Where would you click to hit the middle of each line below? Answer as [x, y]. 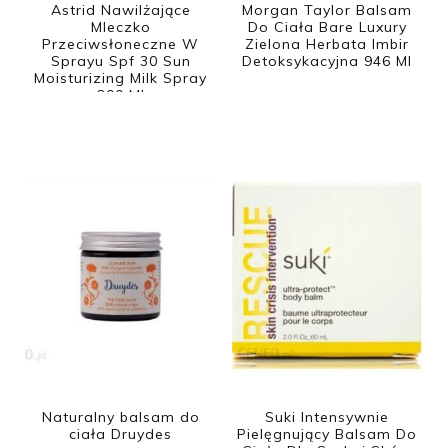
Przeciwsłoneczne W [121, 43]
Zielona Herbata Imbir [327, 43]
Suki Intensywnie [327, 417]
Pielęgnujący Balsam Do [327, 434]
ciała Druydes [121, 434]
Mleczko [120, 26]
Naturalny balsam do [120, 417]
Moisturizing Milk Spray [121, 77]
